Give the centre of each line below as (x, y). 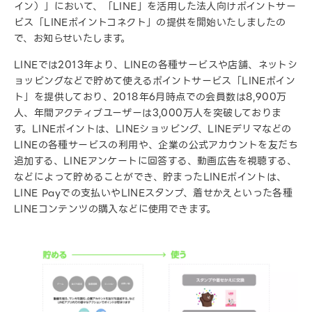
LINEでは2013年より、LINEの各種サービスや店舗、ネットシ (156, 65)
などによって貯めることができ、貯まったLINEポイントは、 (150, 177)
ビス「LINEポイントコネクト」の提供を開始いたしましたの (150, 22)
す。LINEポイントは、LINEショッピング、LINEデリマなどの (153, 129)
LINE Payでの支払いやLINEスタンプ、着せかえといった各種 (154, 193)
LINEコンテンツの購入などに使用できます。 (115, 209)
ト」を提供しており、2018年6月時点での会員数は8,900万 (150, 97)
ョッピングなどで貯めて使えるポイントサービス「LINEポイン (155, 81)
